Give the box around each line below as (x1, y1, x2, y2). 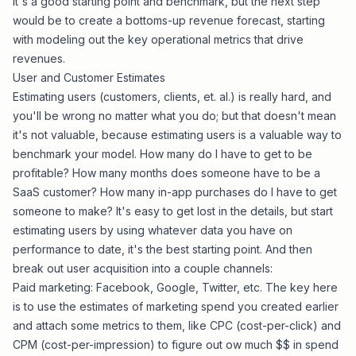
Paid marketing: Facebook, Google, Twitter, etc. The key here (13, 281, 338, 294)
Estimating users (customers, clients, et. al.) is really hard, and (13, 90, 331, 103)
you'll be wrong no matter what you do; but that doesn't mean (13, 109, 336, 122)
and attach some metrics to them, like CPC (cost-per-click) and (13, 319, 341, 332)
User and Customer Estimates (13, 71, 165, 84)
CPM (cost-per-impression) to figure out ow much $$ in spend (13, 338, 339, 351)
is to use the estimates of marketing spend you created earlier (13, 300, 339, 313)
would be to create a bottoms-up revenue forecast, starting (13, 14, 325, 27)
